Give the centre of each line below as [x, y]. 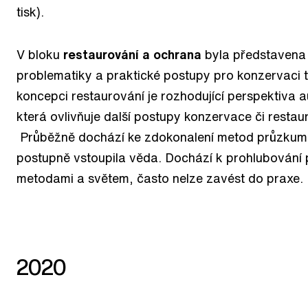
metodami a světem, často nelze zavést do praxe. [160, 178]
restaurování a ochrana [132, 54]
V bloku [40, 54]
